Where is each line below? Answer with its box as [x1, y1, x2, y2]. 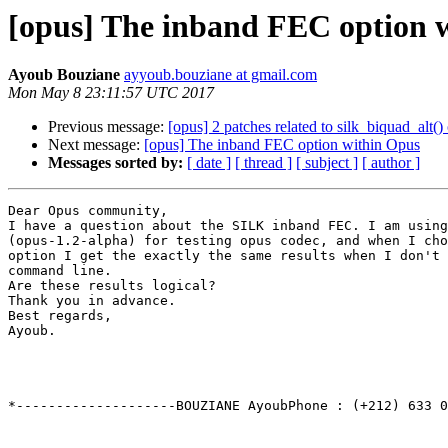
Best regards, [8, 308, 112, 324]
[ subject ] [296, 154, 358, 172]
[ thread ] [235, 154, 292, 172]
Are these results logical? [8, 278, 216, 294]
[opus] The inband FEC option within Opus [144, 136, 420, 154]
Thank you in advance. [8, 293, 176, 309]
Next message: [48, 136, 144, 154]
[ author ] [362, 154, 420, 172]
